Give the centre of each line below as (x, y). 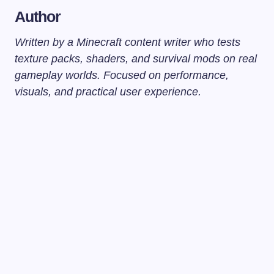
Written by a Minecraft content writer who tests (128, 42)
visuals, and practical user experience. (108, 91)
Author (38, 16)
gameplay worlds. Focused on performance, (122, 75)
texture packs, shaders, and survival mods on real (136, 58)
